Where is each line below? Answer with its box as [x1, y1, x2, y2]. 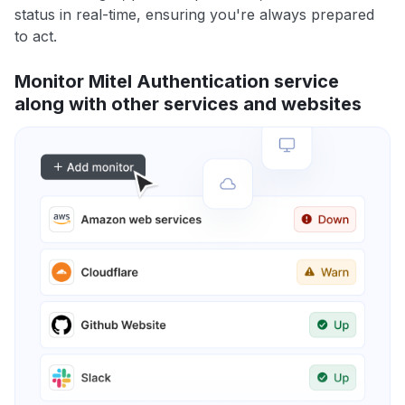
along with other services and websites [14, 93, 362, 116]
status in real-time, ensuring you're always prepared [14, 5, 374, 24]
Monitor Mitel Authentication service [14, 71, 339, 93]
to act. [14, 27, 57, 46]
